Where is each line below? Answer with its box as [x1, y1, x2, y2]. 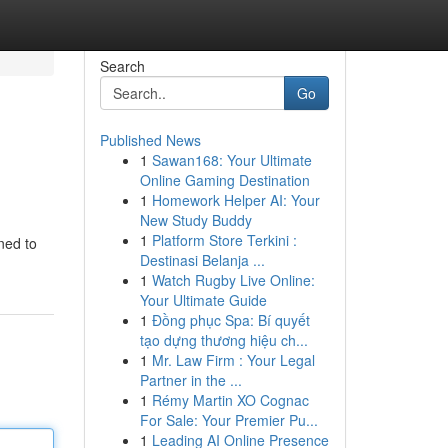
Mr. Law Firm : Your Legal [151, 350, 315, 370]
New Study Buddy [139, 210, 252, 230]
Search [99, 56, 145, 76]
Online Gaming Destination [139, 170, 310, 190]
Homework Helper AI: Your [151, 190, 320, 210]
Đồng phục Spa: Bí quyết [151, 310, 310, 330]
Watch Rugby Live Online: [151, 270, 315, 290]
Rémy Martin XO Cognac [151, 390, 309, 410]
